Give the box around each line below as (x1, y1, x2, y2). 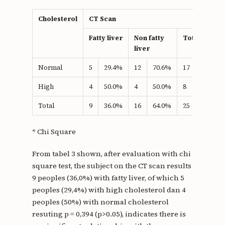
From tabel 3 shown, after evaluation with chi (32, 149, 191, 159)
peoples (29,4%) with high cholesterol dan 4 (32, 185, 186, 195)
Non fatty (134, 34, 164, 43)
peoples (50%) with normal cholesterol (32, 197, 169, 207)
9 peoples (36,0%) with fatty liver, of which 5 (32, 173, 184, 183)
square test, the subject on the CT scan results (32, 161, 191, 171)
